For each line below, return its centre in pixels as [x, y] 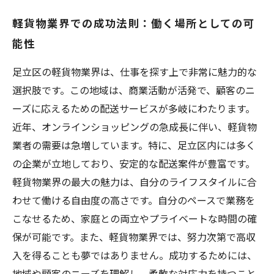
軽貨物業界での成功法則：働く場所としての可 [134, 23]
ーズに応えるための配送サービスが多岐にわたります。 [134, 108]
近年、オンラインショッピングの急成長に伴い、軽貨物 [135, 127]
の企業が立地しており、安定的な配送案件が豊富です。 [134, 163]
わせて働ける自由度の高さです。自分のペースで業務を [134, 200]
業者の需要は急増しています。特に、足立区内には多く [134, 145]
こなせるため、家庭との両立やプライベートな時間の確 [135, 218]
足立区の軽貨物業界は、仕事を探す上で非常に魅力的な [135, 72]
